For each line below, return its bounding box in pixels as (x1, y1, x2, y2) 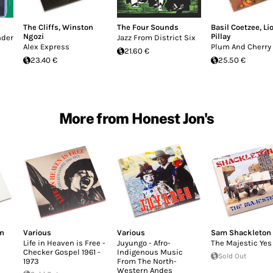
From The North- (117, 256, 177, 266)
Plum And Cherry (211, 42, 271, 51)
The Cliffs (23, 23, 58, 32)
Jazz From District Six (117, 33, 196, 42)
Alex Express (23, 42, 69, 51)
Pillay (211, 32, 230, 41)
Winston (62, 23, 93, 32)
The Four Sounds (117, 23, 179, 32)
